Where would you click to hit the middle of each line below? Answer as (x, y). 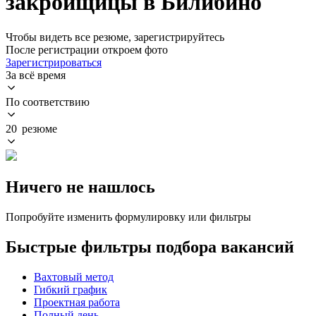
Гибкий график (71, 289)
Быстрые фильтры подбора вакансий (150, 247)
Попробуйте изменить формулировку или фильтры (128, 217)
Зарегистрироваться (54, 62)
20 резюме (31, 128)
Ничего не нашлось (80, 187)
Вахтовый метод (74, 276)
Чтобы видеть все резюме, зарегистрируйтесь (115, 37)
